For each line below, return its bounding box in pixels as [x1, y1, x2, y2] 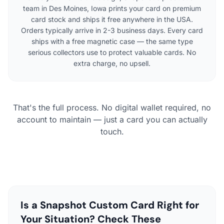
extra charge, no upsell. [73, 58, 150, 67]
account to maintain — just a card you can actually [16, 114, 207, 124]
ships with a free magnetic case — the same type [31, 36, 193, 45]
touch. [100, 126, 124, 136]
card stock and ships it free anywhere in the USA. [31, 14, 193, 23]
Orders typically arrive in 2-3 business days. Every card [21, 25, 203, 34]
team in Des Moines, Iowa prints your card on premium [23, 3, 201, 12]
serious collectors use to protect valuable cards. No [28, 47, 196, 56]
